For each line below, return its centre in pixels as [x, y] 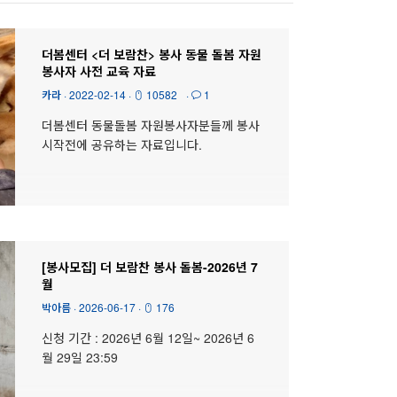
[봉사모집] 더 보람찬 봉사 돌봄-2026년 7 [149, 266]
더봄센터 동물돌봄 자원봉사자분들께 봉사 [150, 125]
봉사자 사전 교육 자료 [98, 70]
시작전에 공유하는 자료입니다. [121, 144]
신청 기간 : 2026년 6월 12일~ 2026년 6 [148, 337]
